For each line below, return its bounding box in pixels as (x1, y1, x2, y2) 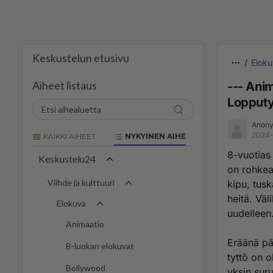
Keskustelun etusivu (32, 51, 129, 65)
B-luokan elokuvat (66, 241, 134, 252)
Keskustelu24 (38, 153, 96, 165)
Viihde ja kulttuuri (48, 177, 115, 188)
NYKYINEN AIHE (123, 132, 186, 141)
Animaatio (66, 219, 104, 230)
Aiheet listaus (32, 79, 97, 92)
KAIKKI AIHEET (41, 132, 96, 141)
